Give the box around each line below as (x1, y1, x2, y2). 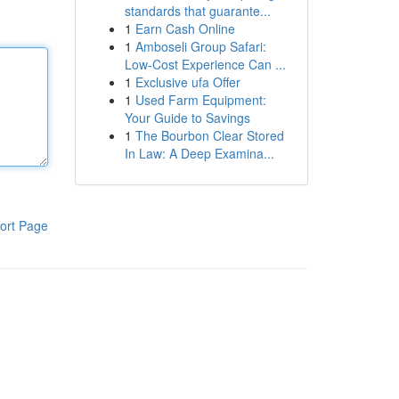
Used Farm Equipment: (134, 91, 266, 109)
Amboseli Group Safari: (134, 37, 266, 55)
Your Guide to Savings (124, 109, 250, 126)
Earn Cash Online (134, 20, 235, 37)
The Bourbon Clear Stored (134, 126, 284, 144)
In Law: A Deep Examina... (124, 144, 274, 162)
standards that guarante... (124, 2, 271, 20)
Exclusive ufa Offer (134, 73, 240, 91)
